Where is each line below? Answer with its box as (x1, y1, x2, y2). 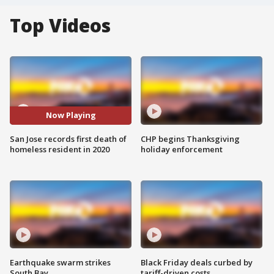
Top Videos (10, 13, 111, 38)
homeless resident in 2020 (10, 143, 109, 155)
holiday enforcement (141, 143, 223, 155)
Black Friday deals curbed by (141, 257, 253, 268)
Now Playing (45, 109, 96, 121)
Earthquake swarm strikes (10, 257, 111, 268)
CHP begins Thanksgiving (141, 133, 240, 144)
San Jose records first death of (10, 133, 127, 144)
